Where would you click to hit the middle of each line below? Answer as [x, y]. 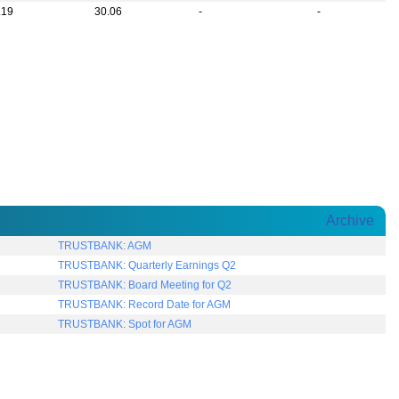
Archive [350, 221]
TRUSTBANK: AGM [105, 246]
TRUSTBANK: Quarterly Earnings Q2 [147, 266]
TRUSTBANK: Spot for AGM [125, 325]
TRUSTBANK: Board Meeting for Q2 [145, 285]
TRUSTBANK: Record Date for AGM [145, 305]
